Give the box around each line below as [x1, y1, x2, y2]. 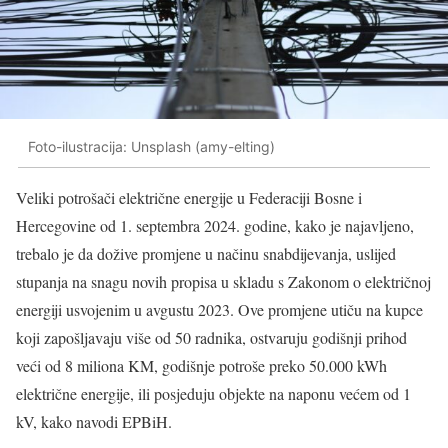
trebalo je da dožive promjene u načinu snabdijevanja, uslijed [16, 243, 396, 265]
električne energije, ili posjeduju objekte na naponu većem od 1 [16, 383, 411, 405]
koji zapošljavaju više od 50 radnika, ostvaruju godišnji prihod [16, 327, 407, 349]
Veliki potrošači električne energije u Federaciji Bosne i [16, 187, 362, 209]
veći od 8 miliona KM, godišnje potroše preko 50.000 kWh [16, 355, 387, 377]
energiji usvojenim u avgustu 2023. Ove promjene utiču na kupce [16, 299, 423, 321]
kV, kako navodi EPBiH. [16, 411, 172, 433]
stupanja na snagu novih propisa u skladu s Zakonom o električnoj [16, 271, 431, 293]
